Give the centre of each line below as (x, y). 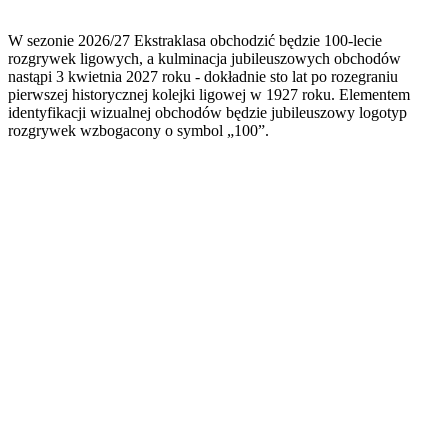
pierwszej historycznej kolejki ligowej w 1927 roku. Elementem (209, 94)
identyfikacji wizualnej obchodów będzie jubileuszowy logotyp (207, 112)
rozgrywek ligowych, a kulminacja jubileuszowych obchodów (204, 58)
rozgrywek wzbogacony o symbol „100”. (140, 130)
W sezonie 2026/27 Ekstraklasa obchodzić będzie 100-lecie (195, 40)
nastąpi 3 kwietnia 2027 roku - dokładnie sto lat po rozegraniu (203, 76)
